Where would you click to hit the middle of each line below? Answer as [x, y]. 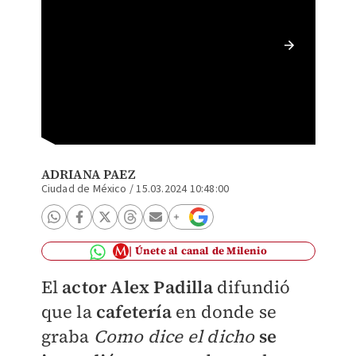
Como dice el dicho [174, 336]
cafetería [135, 311]
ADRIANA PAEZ [88, 174]
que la [68, 311]
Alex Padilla [162, 287]
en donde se [226, 311]
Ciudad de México [84, 189]
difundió [252, 287]
